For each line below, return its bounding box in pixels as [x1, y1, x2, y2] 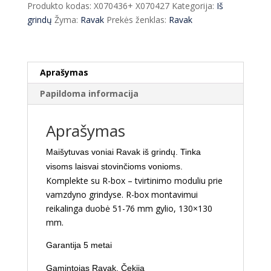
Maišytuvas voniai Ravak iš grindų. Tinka [45, 146, 201, 157]
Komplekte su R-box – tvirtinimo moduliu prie [45, 174, 223, 186]
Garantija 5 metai [45, 240, 112, 250]
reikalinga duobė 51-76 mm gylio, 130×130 [45, 202, 212, 214]
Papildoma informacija [39, 87, 139, 99]
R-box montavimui [125, 188, 198, 200]
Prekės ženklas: [106, 13, 169, 25]
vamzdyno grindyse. [45, 188, 126, 200]
